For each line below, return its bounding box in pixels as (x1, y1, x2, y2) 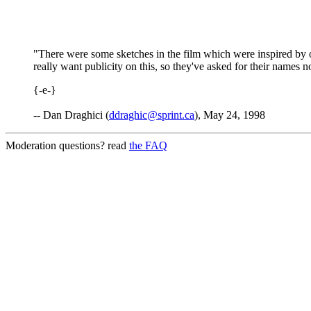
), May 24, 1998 (194, 109, 265, 121)
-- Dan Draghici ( (33, 109, 109, 121)
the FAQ (129, 140, 167, 151)
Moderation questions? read (6, 140, 129, 151)
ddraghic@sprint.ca (109, 109, 194, 121)
